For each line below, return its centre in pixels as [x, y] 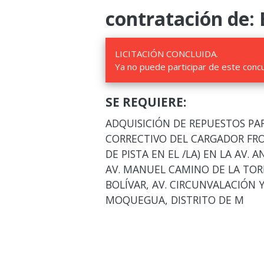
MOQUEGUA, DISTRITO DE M [174, 200]
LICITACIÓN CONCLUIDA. [166, 54]
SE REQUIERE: [146, 102]
